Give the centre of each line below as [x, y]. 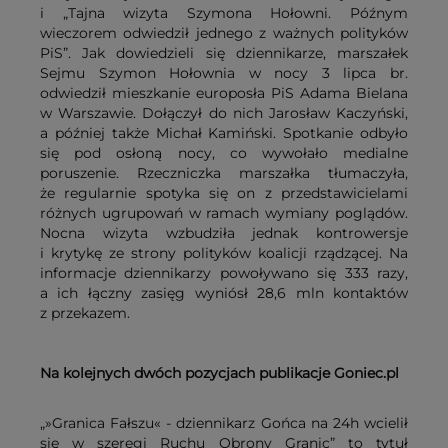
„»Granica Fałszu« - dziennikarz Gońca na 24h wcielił [224, 423]
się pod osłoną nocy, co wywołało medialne [224, 153]
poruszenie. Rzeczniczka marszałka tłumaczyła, [224, 173]
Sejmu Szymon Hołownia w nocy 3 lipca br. [224, 73]
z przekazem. [87, 313]
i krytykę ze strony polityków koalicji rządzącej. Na [224, 253]
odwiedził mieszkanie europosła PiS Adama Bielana [224, 93]
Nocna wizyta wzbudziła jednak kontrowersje [224, 233]
